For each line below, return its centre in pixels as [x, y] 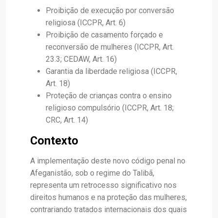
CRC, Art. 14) [67, 120]
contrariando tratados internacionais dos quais [109, 209]
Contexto [54, 141]
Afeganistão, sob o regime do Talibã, [92, 173]
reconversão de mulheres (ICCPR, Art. [110, 47]
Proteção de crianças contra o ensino [109, 96]
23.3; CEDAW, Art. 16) [81, 59]
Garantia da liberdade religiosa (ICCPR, [111, 71]
